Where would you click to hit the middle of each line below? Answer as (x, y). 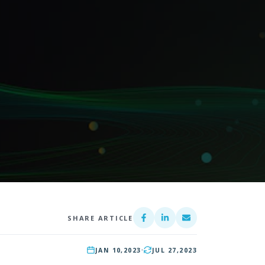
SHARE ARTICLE (100, 218)
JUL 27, (166, 250)
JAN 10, (109, 250)
